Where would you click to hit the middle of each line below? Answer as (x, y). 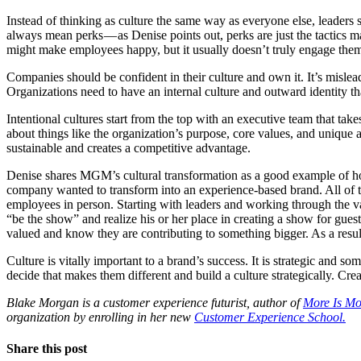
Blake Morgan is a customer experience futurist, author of (155, 302)
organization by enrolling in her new (100, 317)
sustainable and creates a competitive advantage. (129, 147)
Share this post (47, 349)
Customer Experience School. (270, 317)
